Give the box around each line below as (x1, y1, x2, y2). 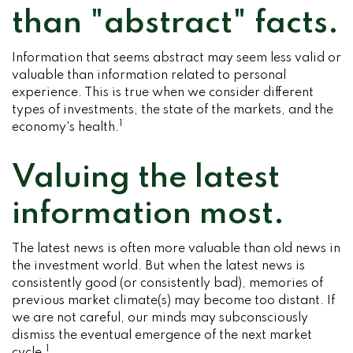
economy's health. (12, 121, 119, 134)
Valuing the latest (12, 162, 280, 194)
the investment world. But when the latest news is (12, 260, 305, 273)
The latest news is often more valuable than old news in (12, 243, 340, 255)
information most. (12, 199, 284, 230)
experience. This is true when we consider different (12, 87, 314, 99)
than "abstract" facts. (12, 8, 339, 39)
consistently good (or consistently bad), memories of (12, 277, 323, 290)
